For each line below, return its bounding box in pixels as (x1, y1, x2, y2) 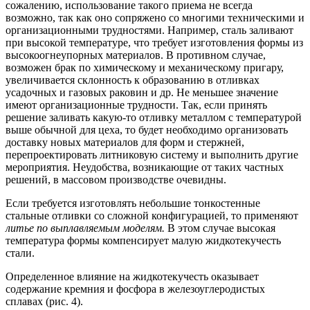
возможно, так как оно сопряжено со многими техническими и (6, 11, 304, 24)
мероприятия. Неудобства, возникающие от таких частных (6, 161, 284, 173)
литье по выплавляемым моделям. (6, 221, 167, 234)
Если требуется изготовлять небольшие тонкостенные (6, 197, 260, 209)
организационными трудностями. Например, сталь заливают (6, 24, 293, 36)
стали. (6, 246, 35, 259)
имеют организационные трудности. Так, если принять (6, 98, 267, 111)
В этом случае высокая (167, 221, 275, 234)
